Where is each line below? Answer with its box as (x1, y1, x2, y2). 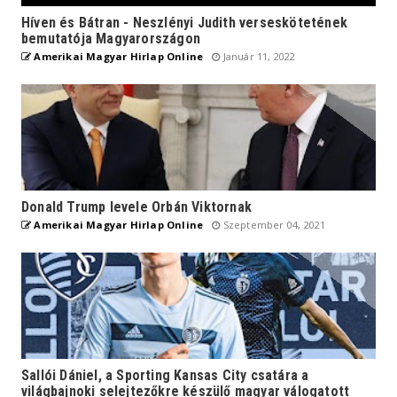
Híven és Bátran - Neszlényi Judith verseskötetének (21, 13, 348, 31)
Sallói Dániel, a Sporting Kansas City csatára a (21, 366, 309, 384)
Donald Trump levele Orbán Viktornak (21, 198, 252, 215)
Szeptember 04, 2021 (220, 217, 326, 231)
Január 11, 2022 (220, 49, 296, 63)
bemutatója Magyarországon (21, 29, 200, 47)
